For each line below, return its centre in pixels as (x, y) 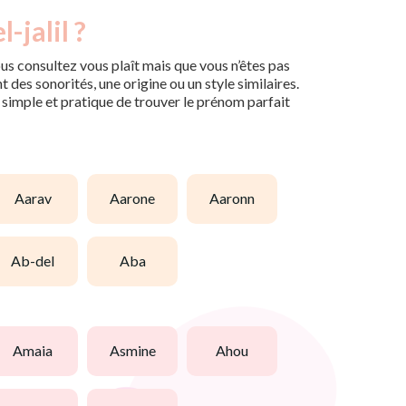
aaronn (237, 198)
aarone (137, 198)
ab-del (38, 261)
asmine (137, 351)
